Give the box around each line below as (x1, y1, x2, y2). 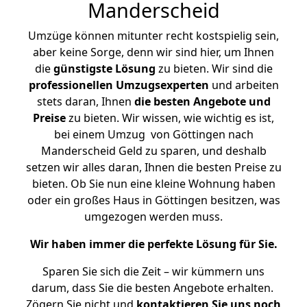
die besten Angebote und (134, 94, 271, 109)
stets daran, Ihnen (36, 94, 134, 109)
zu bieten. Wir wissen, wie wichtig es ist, (66, 110, 274, 125)
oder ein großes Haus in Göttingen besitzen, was (27, 193, 280, 208)
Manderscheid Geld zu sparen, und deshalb (40, 143, 267, 158)
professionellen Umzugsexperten (28, 77, 209, 93)
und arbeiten (208, 77, 279, 93)
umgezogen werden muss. (84, 209, 223, 224)
